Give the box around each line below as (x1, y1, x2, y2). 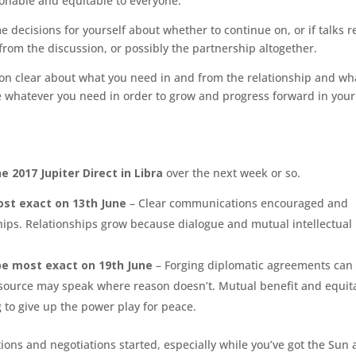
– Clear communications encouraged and (126, 195, 349, 211)
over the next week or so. (163, 165, 301, 180)
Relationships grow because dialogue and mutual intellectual (22, 216, 353, 231)
